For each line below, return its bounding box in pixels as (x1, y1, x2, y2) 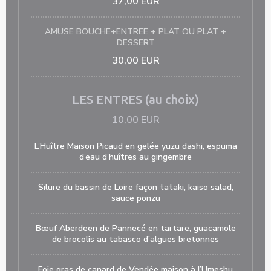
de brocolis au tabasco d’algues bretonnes (52, 233, 219, 245)
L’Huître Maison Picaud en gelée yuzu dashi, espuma (34, 140, 237, 152)
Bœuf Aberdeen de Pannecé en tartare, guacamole (35, 223, 236, 234)
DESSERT (116, 37, 155, 48)
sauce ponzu (111, 192, 160, 204)
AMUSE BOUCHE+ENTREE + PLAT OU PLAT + (45, 26, 226, 38)
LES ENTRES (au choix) (72, 93, 199, 106)
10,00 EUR (111, 113, 160, 126)
